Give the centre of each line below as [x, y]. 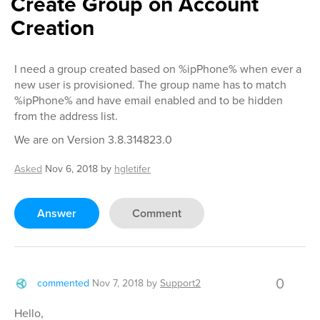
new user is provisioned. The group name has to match [150, 85]
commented [63, 283]
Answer [57, 213]
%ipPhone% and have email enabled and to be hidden [149, 100]
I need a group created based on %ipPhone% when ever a [158, 69]
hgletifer [132, 169]
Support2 [180, 283]
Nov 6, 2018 [71, 169]
